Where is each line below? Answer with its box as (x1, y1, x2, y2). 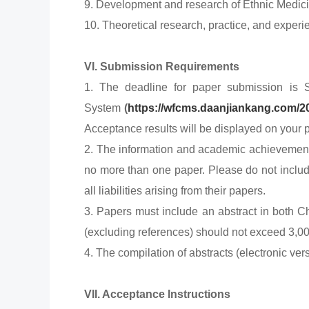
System (84, 102, 121, 114)
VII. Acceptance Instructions (84, 288, 230, 301)
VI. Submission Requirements (84, 61, 239, 73)
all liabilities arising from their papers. (84, 185, 266, 197)
